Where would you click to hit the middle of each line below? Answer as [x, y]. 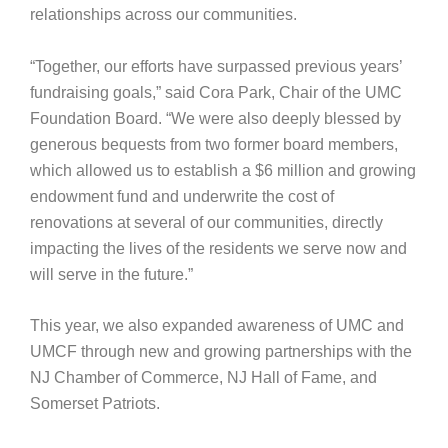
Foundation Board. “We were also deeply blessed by [215, 118]
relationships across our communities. [163, 15]
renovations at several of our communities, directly [206, 222]
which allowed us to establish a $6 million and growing [222, 170]
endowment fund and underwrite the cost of [181, 196]
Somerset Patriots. [94, 404]
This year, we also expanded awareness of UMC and [216, 326]
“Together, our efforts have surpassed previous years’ [215, 66]
